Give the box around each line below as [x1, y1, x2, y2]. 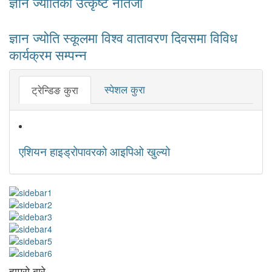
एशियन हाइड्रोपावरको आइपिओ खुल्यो [19, 143, 170, 160]
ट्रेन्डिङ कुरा [32, 82, 78, 98]
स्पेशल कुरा [104, 81, 145, 97]
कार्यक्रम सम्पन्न [9, 45, 87, 64]
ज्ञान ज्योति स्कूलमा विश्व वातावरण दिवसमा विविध [9, 28, 237, 47]
